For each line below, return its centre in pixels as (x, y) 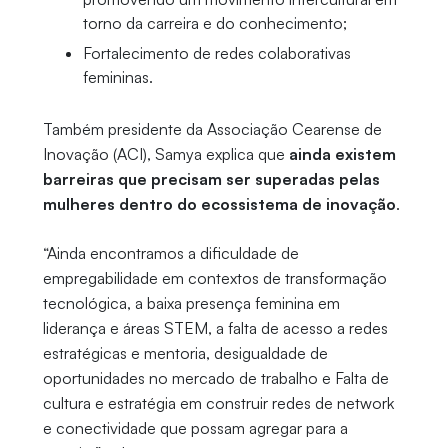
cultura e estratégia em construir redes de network (218, 403)
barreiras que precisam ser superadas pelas (211, 179)
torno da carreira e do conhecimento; (214, 23)
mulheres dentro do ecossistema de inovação (219, 204)
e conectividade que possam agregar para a (195, 428)
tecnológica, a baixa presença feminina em (191, 303)
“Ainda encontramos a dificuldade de (170, 253)
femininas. (117, 77)
